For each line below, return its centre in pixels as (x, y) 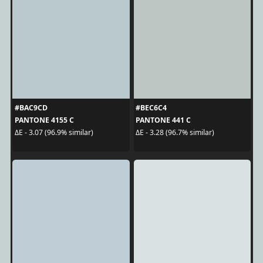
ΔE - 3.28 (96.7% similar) (175, 133)
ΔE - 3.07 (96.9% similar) (54, 133)
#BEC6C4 (151, 107)
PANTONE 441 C (163, 120)
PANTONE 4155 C (44, 120)
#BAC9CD (31, 107)
